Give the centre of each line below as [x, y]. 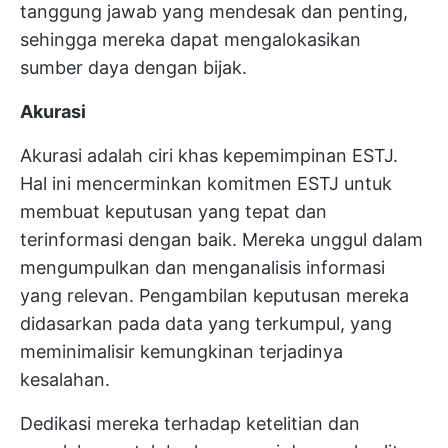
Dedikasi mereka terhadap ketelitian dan [190, 424]
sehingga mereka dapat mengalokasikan [190, 40]
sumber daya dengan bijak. [133, 68]
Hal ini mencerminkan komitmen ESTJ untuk [206, 184]
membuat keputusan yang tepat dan [173, 212]
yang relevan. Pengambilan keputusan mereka [214, 296]
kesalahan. [65, 380]
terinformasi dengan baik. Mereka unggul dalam [221, 240]
